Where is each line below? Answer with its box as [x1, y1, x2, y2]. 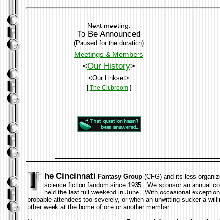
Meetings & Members [74, 50, 143, 58]
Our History [87, 61, 130, 71]
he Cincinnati [44, 171, 96, 181]
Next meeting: [87, 21, 131, 29]
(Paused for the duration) [74, 39, 144, 47]
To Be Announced [77, 29, 140, 39]
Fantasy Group [96, 172, 142, 180]
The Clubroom [89, 84, 128, 91]
